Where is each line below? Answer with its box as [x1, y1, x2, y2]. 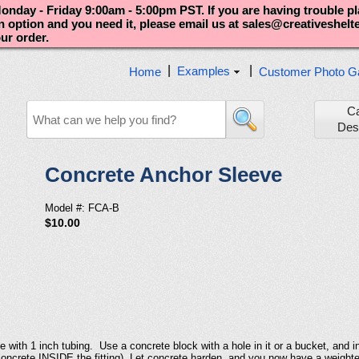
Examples [177, 63, 230, 78]
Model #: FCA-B [45, 201, 119, 214]
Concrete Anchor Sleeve [45, 163, 282, 188]
